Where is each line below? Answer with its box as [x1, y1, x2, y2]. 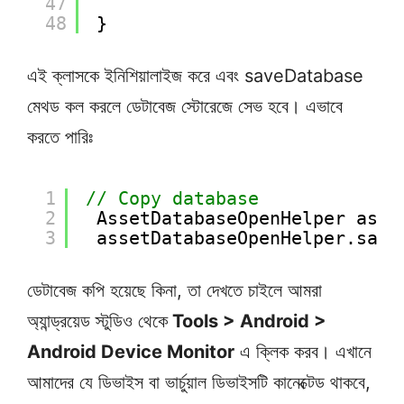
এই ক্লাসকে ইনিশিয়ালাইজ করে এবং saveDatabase [27, 65, 363, 87]
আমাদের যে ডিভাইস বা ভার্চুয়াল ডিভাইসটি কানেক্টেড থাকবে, [27, 372, 371, 394]
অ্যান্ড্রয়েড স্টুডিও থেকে [27, 310, 168, 333]
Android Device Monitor [27, 341, 234, 363]
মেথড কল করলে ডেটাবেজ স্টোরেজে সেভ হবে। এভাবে [27, 96, 343, 118]
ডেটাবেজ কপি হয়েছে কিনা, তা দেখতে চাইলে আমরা [27, 280, 322, 302]
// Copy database [86, 188, 259, 210]
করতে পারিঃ [27, 126, 93, 149]
